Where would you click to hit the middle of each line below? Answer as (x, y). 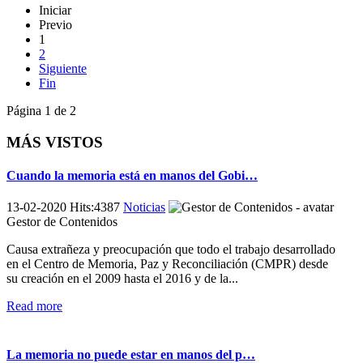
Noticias (144, 207)
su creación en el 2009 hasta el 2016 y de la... (122, 279)
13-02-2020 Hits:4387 (65, 207)
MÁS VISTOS (55, 142)
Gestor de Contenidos (62, 222)
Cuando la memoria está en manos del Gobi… (132, 176)
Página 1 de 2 (41, 111)
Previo (56, 25)
